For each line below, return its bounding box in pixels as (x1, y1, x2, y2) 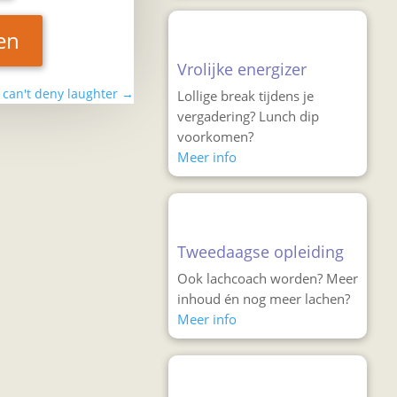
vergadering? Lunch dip (176, 107, 319, 126)
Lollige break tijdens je (176, 87, 314, 105)
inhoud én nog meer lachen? (176, 290, 350, 308)
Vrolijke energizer (176, 58, 307, 81)
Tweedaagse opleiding (176, 241, 344, 263)
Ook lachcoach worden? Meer (176, 269, 358, 288)
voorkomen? (176, 128, 253, 146)
